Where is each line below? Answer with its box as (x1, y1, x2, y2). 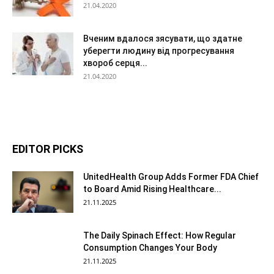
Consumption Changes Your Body (83, 243, 217, 253)
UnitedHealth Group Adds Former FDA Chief (83, 172, 259, 182)
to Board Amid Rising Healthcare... (83, 184, 221, 194)
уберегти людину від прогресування (83, 46, 234, 56)
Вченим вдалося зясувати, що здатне (83, 34, 242, 43)
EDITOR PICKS (12, 143, 83, 155)
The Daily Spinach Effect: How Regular (83, 231, 236, 240)
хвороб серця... (83, 58, 147, 68)
